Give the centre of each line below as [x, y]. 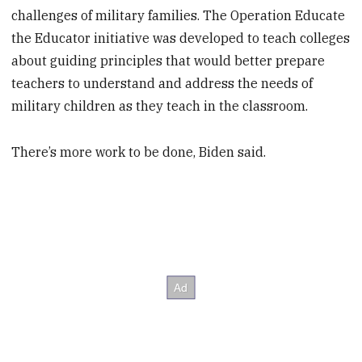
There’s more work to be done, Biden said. [139, 152]
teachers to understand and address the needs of [162, 84]
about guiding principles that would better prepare [168, 61]
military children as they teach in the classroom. [160, 106]
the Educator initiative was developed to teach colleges [181, 38]
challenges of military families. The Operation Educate [179, 16]
